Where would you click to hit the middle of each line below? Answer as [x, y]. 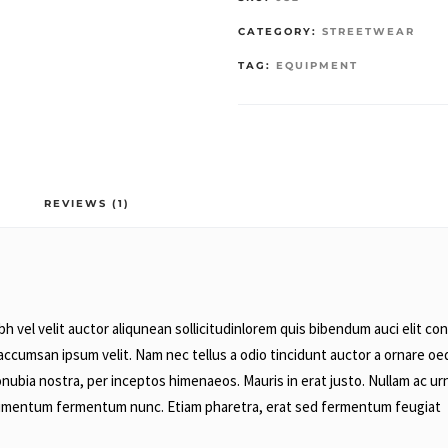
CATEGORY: [280, 32]
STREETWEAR [368, 32]
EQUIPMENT [317, 66]
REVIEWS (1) [87, 204]
